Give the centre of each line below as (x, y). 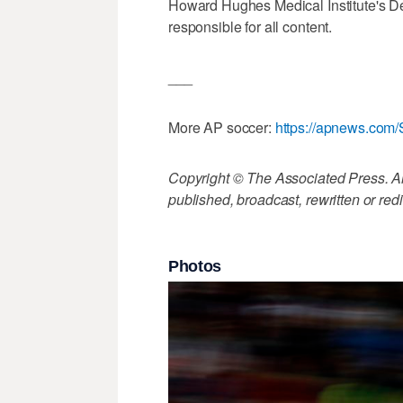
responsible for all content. (251, 27)
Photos (195, 266)
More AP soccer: (222, 128)
